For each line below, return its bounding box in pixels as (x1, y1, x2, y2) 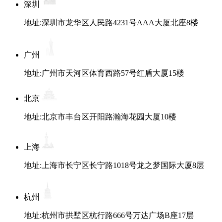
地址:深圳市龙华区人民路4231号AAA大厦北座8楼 (24, 18, 198, 27)
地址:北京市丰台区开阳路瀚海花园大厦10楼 (24, 112, 176, 121)
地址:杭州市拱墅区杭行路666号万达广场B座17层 (24, 211, 194, 220)
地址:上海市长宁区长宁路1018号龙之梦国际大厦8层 (24, 161, 204, 169)
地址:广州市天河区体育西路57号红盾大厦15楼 (24, 68, 184, 77)
